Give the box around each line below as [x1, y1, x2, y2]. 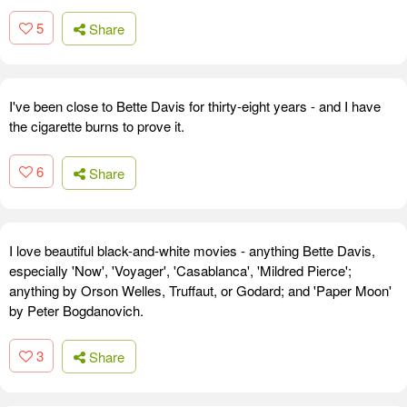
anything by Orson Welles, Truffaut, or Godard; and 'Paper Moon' [9, 280, 392, 300]
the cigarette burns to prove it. [9, 116, 184, 136]
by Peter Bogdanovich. [9, 300, 144, 320]
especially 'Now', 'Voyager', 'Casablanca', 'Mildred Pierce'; [9, 260, 352, 280]
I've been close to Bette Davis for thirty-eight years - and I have [9, 96, 381, 116]
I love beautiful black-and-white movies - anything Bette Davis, [9, 240, 375, 260]
